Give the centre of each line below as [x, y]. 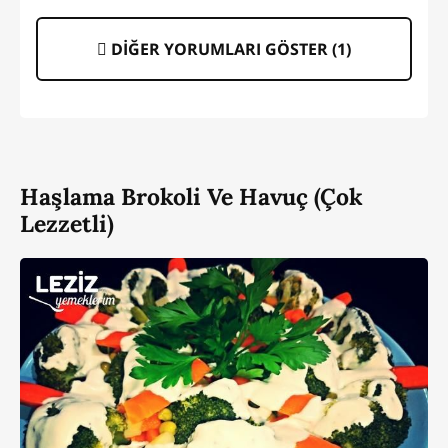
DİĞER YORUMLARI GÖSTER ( [222, 49]
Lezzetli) [67, 224]
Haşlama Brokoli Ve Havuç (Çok [191, 197]
